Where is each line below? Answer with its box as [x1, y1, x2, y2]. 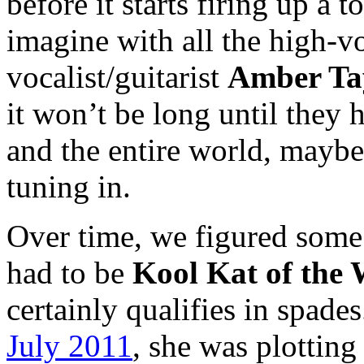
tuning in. [6, 168, 131, 204]
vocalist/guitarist [6, 58, 227, 94]
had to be [6, 254, 132, 290]
